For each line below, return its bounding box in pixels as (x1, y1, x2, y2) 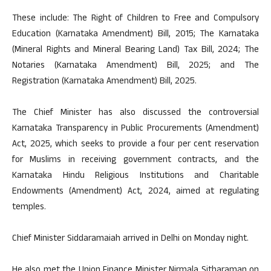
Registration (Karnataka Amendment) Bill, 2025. (12, 74, 197, 90)
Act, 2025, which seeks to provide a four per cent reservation (12, 137, 259, 152)
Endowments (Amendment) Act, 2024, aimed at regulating (12, 184, 259, 200)
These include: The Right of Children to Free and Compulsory (12, 11, 259, 27)
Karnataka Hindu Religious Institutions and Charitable (12, 168, 259, 184)
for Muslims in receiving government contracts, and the (12, 152, 259, 168)
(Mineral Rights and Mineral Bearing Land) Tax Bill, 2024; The (12, 42, 259, 58)
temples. (12, 200, 46, 215)
